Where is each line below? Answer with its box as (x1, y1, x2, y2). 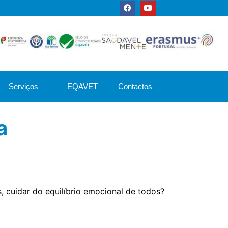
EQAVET (67, 81, 98, 91)
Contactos (118, 81, 152, 91)
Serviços (9, 81, 38, 91)
